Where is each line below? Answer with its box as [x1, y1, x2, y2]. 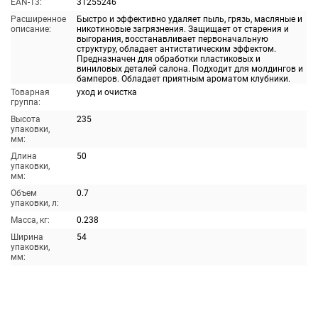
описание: [10, 24, 51, 34]
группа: [10, 97, 40, 107]
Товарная [10, 87, 50, 97]
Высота [10, 114, 40, 124]
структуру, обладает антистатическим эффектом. [76, 44, 276, 54]
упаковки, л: [10, 198, 59, 208]
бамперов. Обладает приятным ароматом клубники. [76, 74, 290, 84]
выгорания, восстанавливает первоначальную [76, 34, 268, 44]
